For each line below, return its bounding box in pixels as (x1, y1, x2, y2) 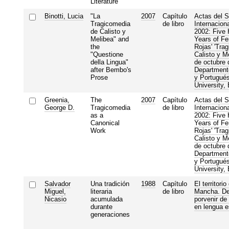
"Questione (90, 50, 123, 58)
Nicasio (44, 195, 66, 203)
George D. (44, 103, 75, 111)
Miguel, (44, 187, 66, 195)
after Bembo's (90, 65, 131, 74)
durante (90, 202, 112, 211)
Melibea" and (90, 35, 129, 43)
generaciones (90, 210, 130, 218)
